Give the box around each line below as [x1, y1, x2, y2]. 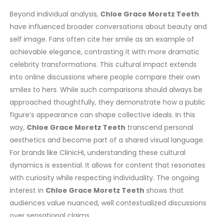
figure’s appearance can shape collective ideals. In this [10, 110, 195, 120]
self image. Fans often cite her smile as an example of [10, 34, 194, 45]
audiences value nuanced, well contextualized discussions [10, 198, 206, 208]
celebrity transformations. [10, 60, 98, 70]
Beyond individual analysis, [10, 9, 100, 19]
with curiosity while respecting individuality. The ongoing [10, 173, 199, 183]
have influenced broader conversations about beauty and [10, 22, 207, 32]
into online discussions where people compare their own [10, 72, 200, 82]
